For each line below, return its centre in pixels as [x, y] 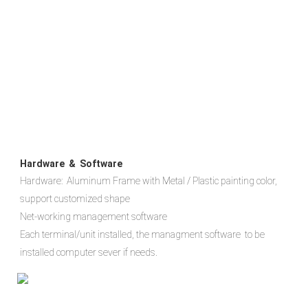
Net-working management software [93, 216]
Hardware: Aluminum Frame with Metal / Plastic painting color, [148, 180]
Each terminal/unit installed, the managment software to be [142, 234]
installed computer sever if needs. [89, 252]
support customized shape [75, 198]
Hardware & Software [71, 163]
